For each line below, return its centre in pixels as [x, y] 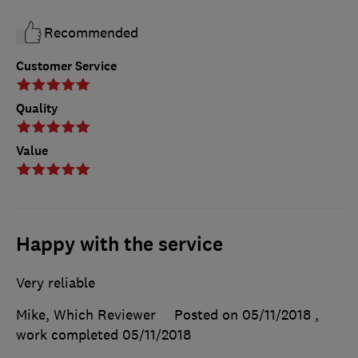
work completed [69, 335]
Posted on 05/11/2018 [243, 315]
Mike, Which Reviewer [86, 315]
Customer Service [66, 66]
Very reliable [56, 283]
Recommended [91, 33]
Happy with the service [119, 245]
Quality [37, 109]
